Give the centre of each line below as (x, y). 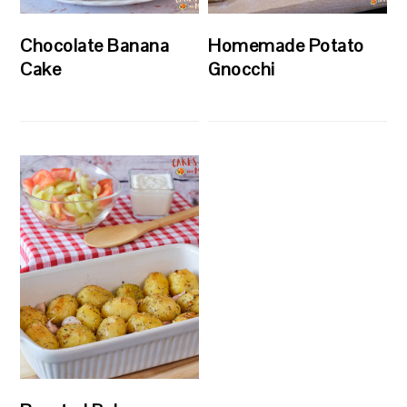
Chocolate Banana (95, 46)
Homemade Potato (286, 46)
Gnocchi (242, 69)
